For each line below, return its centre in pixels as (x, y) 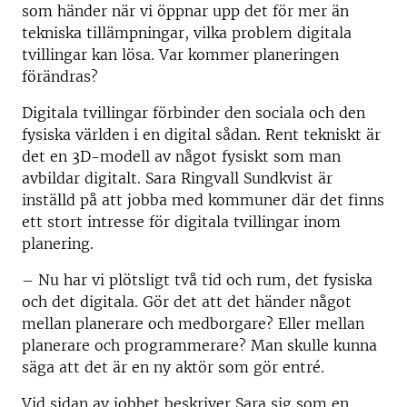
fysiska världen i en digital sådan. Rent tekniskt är (201, 134)
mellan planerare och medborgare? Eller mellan (193, 323)
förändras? (60, 76)
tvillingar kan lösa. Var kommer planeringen (180, 55)
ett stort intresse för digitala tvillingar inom (181, 222)
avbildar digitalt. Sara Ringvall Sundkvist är (177, 178)
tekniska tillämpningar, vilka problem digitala (187, 33)
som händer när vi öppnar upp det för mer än (185, 11)
